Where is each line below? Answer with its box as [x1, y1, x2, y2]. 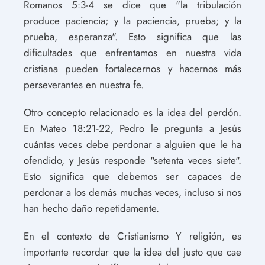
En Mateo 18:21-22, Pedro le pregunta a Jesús [24, 121, 241, 135]
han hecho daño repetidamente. [24, 201, 159, 215]
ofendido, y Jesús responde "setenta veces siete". [24, 153, 241, 167]
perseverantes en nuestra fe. [24, 77, 144, 92]
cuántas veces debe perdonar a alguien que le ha [24, 137, 241, 151]
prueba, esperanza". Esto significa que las [24, 29, 241, 44]
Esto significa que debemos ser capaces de [24, 169, 241, 183]
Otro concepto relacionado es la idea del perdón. [24, 105, 241, 119]
